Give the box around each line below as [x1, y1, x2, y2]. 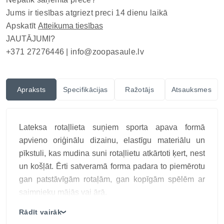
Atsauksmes [171, 85, 211, 93]
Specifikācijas [63, 85, 108, 93]
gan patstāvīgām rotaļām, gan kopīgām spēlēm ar [19, 175, 205, 183]
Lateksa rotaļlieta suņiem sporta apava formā [19, 123, 205, 131]
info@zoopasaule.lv [70, 47, 144, 56]
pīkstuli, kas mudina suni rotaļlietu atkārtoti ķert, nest [19, 149, 205, 157]
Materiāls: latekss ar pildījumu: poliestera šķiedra [19, 201, 191, 209]
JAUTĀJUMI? [6, 34, 55, 43]
